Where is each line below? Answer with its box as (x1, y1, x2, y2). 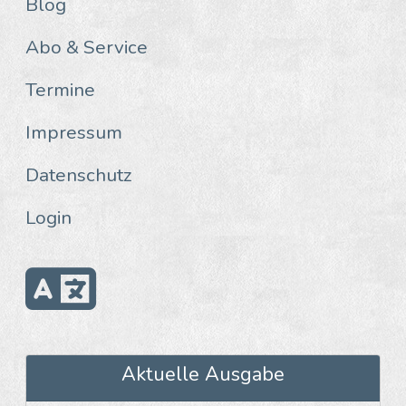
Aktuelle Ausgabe (121, 360, 285, 388)
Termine (25, 76, 95, 102)
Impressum (25, 119, 122, 145)
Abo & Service (25, 34, 148, 60)
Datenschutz (25, 161, 132, 188)
